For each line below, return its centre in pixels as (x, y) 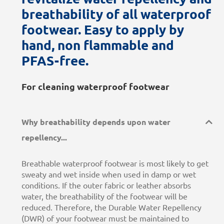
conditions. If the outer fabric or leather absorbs (106, 185)
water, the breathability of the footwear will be (104, 196)
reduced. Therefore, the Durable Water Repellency (111, 207)
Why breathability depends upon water (96, 122)
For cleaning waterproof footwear (95, 86)
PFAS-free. (55, 60)
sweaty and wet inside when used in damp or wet (108, 174)
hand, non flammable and (97, 45)
